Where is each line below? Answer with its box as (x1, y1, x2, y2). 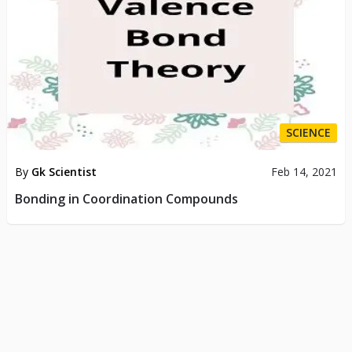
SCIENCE (286, 125, 332, 141)
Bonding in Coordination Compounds (14, 190, 238, 208)
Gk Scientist (31, 164, 97, 180)
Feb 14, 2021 (271, 164, 338, 180)
